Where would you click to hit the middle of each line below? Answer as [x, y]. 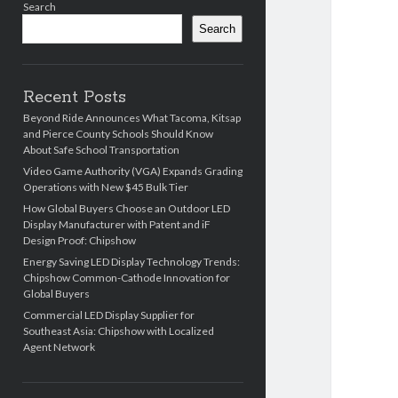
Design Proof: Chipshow [79, 241]
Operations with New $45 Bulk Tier [105, 187]
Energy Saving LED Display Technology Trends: [131, 262]
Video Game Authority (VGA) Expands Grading [132, 171]
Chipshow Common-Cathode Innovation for [126, 278]
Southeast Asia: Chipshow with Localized [118, 331]
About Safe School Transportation [101, 150]
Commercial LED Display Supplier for [108, 315]
